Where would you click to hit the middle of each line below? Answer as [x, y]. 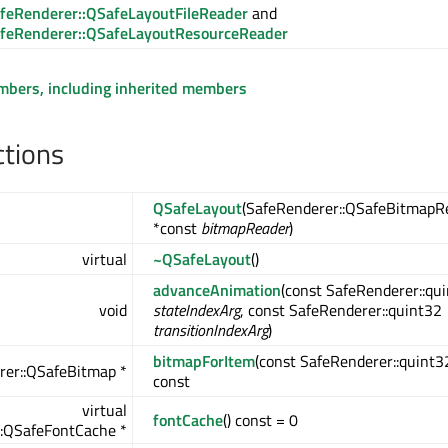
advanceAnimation [217, 290]
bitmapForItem [204, 361]
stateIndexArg [196, 310]
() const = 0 [260, 420]
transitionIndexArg [210, 330]
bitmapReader [245, 228]
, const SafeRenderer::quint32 [341, 310]
